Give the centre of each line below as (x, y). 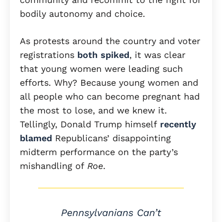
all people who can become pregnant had (110, 97)
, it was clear (157, 55)
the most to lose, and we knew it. (93, 111)
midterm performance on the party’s (99, 152)
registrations (49, 55)
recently (178, 124)
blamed (36, 138)
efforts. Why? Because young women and (109, 83)
